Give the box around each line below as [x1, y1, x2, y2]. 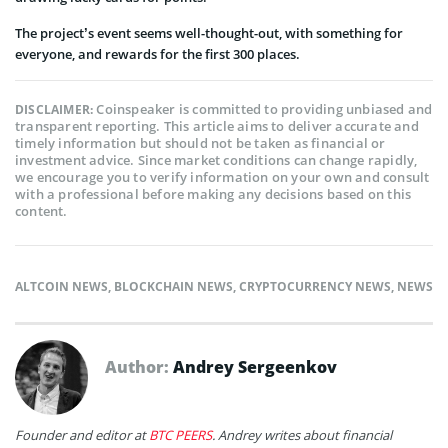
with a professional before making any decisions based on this [15, 185, 412, 203]
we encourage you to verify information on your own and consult [15, 168, 430, 186]
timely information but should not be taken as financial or [15, 134, 386, 152]
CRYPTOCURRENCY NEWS [239, 278, 391, 295]
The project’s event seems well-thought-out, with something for [15, 24, 403, 42]
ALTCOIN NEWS [15, 278, 108, 295]
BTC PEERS [149, 426, 212, 444]
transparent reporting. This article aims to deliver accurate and [15, 117, 419, 135]
